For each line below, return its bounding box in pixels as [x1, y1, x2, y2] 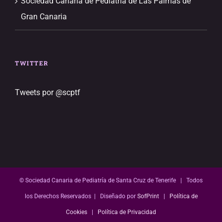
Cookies [66, 208, 87, 216]
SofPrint [137, 192, 159, 200]
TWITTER [15, 58, 49, 67]
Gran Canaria [21, 11, 67, 21]
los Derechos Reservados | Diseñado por [24, 192, 137, 200]
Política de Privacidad [98, 208, 156, 216]
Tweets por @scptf [15, 87, 80, 97]
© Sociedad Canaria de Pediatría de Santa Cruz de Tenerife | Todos [19, 176, 203, 184]
